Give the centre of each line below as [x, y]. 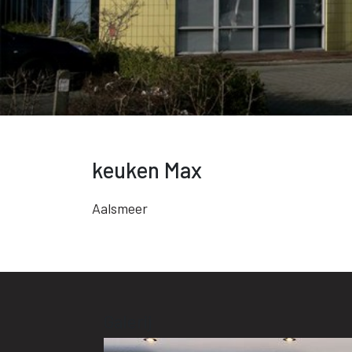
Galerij [128, 321]
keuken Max [147, 170]
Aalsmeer [120, 208]
